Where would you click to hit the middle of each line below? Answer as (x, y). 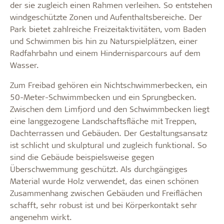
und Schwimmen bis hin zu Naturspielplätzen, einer (104, 40)
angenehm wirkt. (41, 216)
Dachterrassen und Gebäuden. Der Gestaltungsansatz (109, 132)
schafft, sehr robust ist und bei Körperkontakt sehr (103, 204)
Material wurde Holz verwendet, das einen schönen (104, 180)
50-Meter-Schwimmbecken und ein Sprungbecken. (103, 96)
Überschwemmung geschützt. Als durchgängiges (99, 168)
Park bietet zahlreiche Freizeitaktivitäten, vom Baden (108, 28)
